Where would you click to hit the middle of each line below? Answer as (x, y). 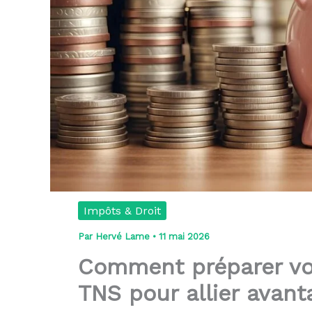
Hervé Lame (124, 237)
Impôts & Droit (122, 211)
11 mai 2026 (184, 237)
